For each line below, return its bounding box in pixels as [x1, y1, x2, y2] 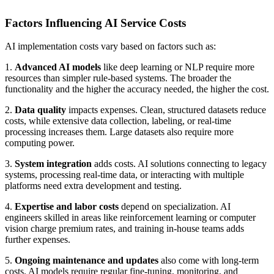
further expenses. [5, 234, 70, 245]
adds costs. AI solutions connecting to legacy [92, 158, 267, 169]
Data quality [15, 105, 66, 116]
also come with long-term [158, 255, 259, 266]
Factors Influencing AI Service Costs [5, 16, 186, 29]
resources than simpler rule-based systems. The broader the [5, 73, 231, 84]
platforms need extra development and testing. [5, 180, 182, 191]
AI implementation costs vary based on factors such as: [5, 41, 216, 52]
